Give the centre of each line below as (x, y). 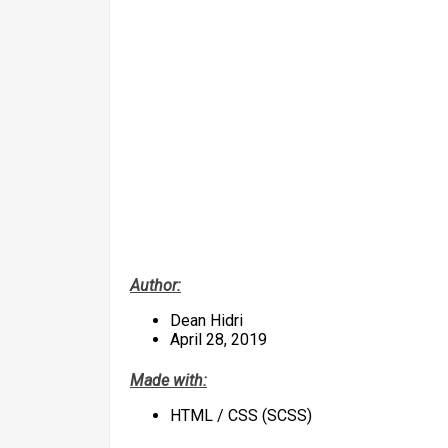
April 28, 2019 (218, 340)
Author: (155, 286)
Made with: (168, 380)
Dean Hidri (206, 321)
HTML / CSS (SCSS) (241, 415)
